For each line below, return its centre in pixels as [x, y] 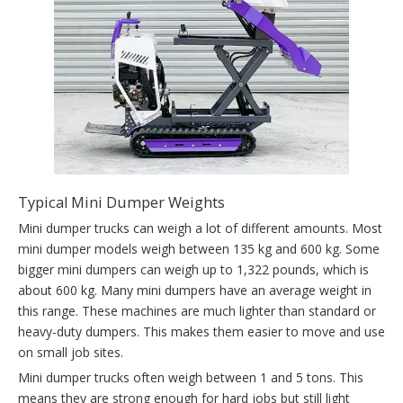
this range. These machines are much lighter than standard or [197, 311]
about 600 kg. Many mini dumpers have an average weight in [195, 291]
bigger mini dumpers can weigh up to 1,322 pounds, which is [193, 270]
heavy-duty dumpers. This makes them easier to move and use [201, 332]
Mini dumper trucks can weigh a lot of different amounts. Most [200, 228]
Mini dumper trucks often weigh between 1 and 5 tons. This [191, 378]
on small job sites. [71, 353]
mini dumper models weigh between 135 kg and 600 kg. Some [199, 249]
